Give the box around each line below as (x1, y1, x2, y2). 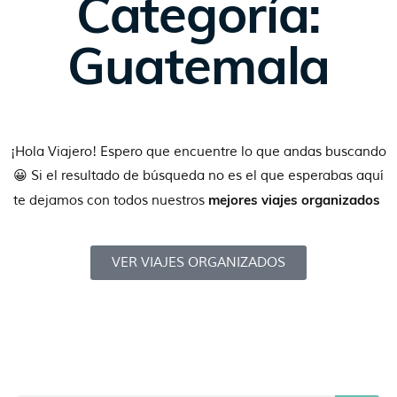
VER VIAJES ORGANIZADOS (112, 253, 285, 271)
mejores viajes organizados (208, 191, 384, 208)
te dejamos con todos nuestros (13, 191, 208, 209)
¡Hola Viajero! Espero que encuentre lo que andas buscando (11, 143, 386, 160)
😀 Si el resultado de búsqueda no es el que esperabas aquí (13, 167, 384, 184)
